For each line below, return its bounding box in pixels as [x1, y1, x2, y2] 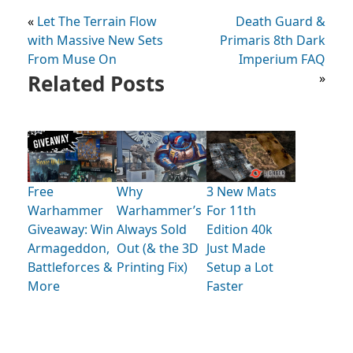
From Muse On [28, 50, 117, 69]
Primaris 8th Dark [220, 32, 325, 50]
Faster [206, 277, 243, 295]
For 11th [206, 202, 256, 220]
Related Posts [28, 69, 165, 98]
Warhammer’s [117, 202, 203, 220]
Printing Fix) [117, 258, 188, 277]
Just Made [206, 240, 266, 258]
